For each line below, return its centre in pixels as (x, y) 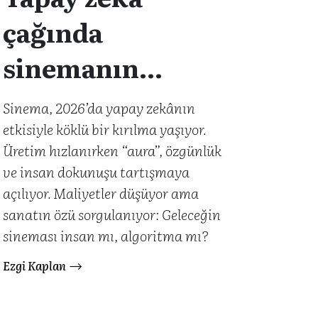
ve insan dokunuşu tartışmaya (96, 171)
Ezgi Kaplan (34, 265)
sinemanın (71, 67)
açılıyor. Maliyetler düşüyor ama (101, 192)
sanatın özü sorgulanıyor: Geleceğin (112, 213)
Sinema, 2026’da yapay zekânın (99, 107)
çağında (53, 31)
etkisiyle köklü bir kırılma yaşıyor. (104, 128)
